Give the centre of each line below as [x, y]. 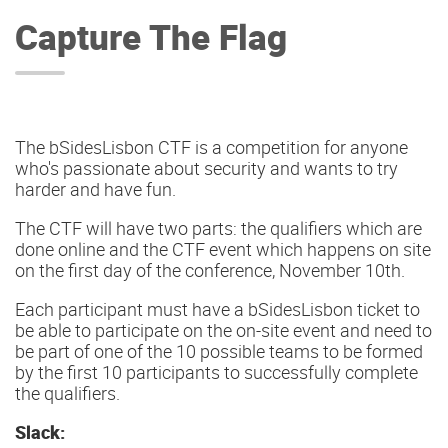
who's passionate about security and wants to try [206, 167]
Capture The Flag [151, 36]
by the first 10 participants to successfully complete [216, 372]
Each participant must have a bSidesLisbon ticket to [217, 309]
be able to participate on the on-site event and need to [223, 330]
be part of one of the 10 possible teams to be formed [219, 351]
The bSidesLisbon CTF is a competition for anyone [211, 146]
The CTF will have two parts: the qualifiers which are [218, 227]
